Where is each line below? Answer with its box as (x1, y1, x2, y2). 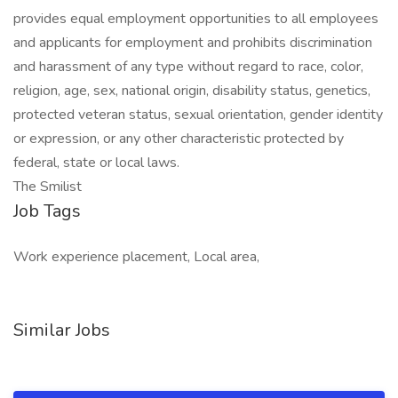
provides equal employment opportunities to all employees (13, 9, 378, 28)
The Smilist (13, 177, 82, 196)
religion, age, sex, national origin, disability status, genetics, (13, 81, 370, 100)
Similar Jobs (13, 318, 110, 342)
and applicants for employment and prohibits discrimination (13, 33, 372, 52)
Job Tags (13, 199, 81, 223)
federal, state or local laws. (13, 153, 179, 172)
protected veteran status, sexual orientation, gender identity (13, 105, 383, 124)
